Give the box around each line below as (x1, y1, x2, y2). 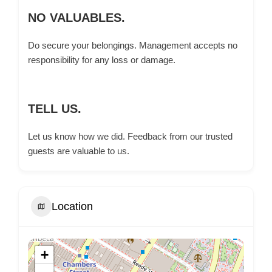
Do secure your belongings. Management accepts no (28, 40, 237, 50)
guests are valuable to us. (28, 146, 129, 156)
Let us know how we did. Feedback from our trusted (28, 131, 233, 141)
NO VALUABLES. (28, 11, 125, 24)
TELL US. (28, 102, 81, 115)
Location (52, 200, 93, 212)
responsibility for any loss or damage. (28, 55, 175, 65)
